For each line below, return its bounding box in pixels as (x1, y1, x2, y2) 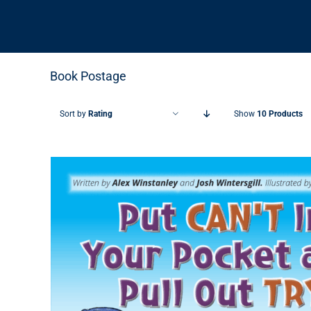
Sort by (60, 109, 88, 119)
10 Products (257, 109, 303, 119)
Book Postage (50, 69, 126, 83)
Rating (88, 109, 112, 119)
